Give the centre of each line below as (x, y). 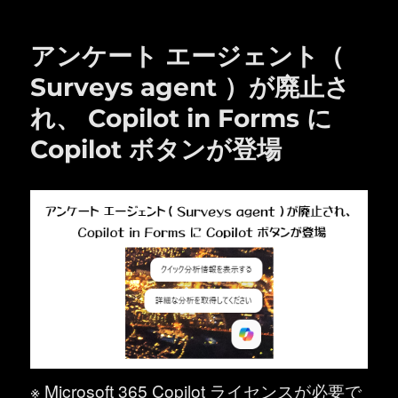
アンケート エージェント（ (187, 56)
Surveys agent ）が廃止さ (191, 88)
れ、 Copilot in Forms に (182, 119)
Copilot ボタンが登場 (156, 150)
